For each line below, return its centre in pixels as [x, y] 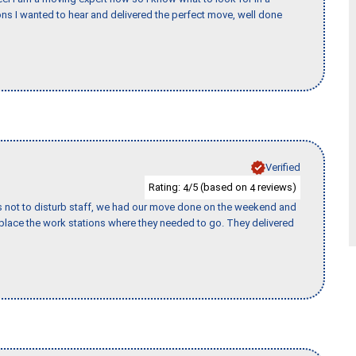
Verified [283, 167]
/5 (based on [219, 187]
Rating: [166, 187]
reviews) [276, 187]
